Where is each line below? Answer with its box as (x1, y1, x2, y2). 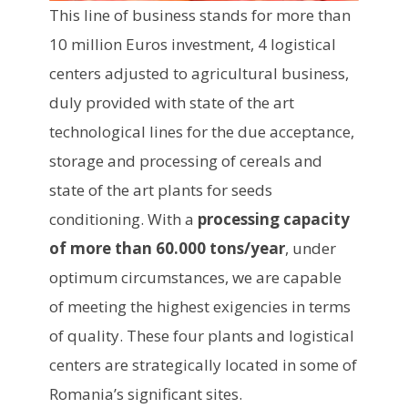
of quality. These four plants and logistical (49, 324, 354, 346)
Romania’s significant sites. (49, 382, 242, 404)
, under (285, 237, 336, 259)
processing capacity (198, 208, 350, 229)
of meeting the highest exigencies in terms (49, 295, 351, 317)
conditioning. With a (49, 208, 198, 229)
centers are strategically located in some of (49, 353, 357, 375)
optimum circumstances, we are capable (49, 266, 342, 288)
